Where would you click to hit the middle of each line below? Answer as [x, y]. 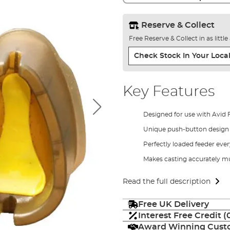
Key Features [168, 92]
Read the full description [166, 181]
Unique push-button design [186, 129]
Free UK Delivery [173, 204]
